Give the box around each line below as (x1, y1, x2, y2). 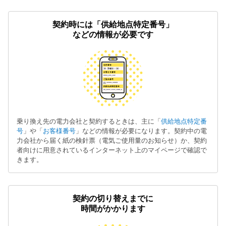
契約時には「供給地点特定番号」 (52, 20, 174, 29)
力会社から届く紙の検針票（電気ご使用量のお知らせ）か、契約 (17, 136, 207, 144)
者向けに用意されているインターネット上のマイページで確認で (17, 146, 207, 154)
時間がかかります (81, 204, 145, 213)
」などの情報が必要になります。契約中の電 (76, 127, 207, 135)
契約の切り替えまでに (73, 194, 153, 203)
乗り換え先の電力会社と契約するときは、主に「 (17, 117, 161, 125)
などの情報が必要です (73, 30, 153, 39)
